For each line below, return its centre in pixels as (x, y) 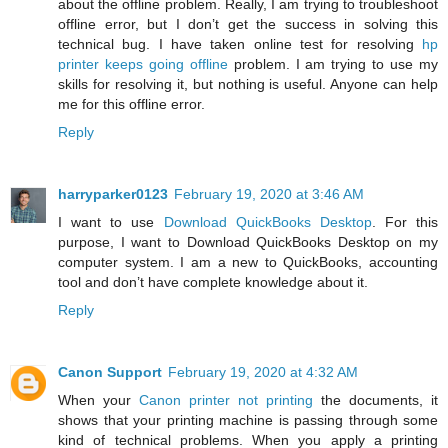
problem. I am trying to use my (333, 64)
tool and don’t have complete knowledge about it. (213, 282)
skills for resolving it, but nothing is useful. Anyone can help (248, 84)
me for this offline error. (131, 104)
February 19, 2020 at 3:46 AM (269, 194)
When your (98, 400)
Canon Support (110, 372)
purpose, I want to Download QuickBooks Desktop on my (248, 242)
